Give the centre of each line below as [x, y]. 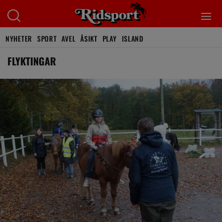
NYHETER [19, 38]
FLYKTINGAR [32, 61]
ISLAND [133, 38]
